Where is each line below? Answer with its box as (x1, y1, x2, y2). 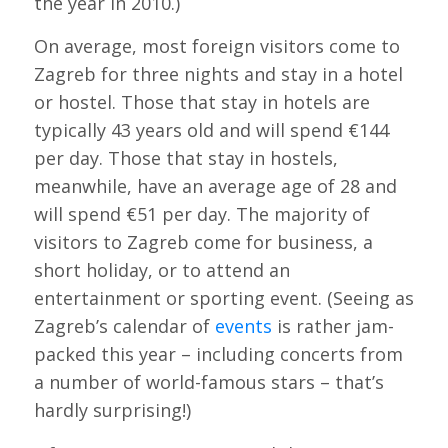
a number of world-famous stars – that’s (33, 370, 384, 395)
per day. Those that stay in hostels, (33, 146, 338, 171)
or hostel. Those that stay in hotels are (33, 90, 370, 115)
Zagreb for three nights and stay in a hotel (33, 62, 403, 87)
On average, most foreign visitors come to (33, 34, 400, 59)
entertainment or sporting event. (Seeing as (33, 286, 414, 311)
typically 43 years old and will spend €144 (33, 118, 389, 143)
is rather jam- (271, 314, 394, 339)
